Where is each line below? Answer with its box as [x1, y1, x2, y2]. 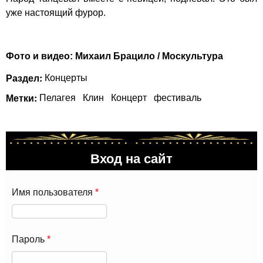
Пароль [12, 234, 47, 244]
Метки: [6, 90, 39, 104]
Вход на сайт [90, 148, 173, 167]
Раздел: [6, 70, 45, 85]
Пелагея [39, 92, 76, 103]
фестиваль [154, 92, 201, 103]
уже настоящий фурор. [6, 8, 106, 18]
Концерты [45, 72, 87, 83]
